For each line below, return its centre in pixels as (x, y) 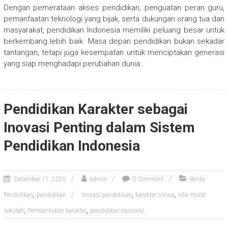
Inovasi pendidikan (106, 195)
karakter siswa (154, 195)
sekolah (13, 210)
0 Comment (148, 179)
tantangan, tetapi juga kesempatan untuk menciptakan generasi (114, 52)
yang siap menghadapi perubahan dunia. (73, 63)
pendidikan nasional (117, 210)
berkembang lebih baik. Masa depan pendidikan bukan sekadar (114, 41)
